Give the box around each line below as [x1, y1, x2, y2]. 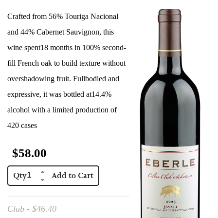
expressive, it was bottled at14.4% [7, 90, 111, 98]
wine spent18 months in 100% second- [7, 43, 126, 52]
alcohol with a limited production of [7, 106, 117, 114]
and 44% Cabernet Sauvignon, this [7, 28, 114, 36]
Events [98, 20, 120, 32]
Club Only [91, 87, 127, 99]
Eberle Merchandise [76, 42, 142, 54]
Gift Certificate [84, 65, 134, 76]
